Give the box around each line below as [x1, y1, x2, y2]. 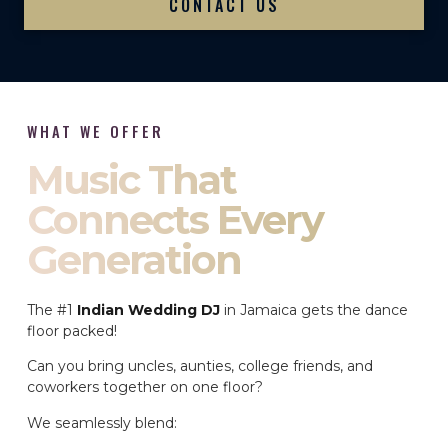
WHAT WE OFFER [27, 120, 164, 142]
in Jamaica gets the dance [220, 300, 408, 319]
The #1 [27, 300, 77, 319]
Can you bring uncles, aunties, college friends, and [27, 357, 373, 376]
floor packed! [27, 321, 117, 340]
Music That [27, 154, 236, 204]
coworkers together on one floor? [27, 378, 263, 397]
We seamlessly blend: [27, 413, 177, 432]
